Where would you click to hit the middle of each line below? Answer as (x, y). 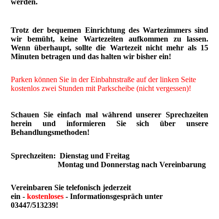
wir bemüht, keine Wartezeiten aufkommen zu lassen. (109, 39)
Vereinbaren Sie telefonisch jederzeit (71, 187)
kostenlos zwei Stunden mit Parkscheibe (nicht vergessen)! (101, 88)
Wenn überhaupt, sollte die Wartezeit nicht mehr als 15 (109, 48)
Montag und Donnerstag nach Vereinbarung (109, 164)
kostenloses (45, 196)
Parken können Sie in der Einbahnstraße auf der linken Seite (104, 80)
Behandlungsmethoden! (50, 132)
